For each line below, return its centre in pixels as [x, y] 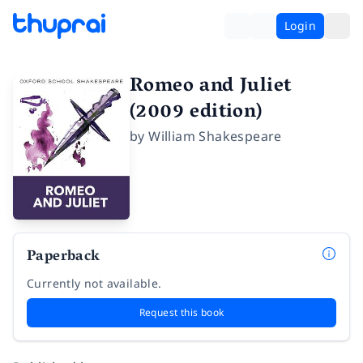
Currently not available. [94, 284]
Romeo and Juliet [211, 87]
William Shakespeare [215, 136]
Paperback [64, 258]
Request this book [181, 313]
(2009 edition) [196, 113]
